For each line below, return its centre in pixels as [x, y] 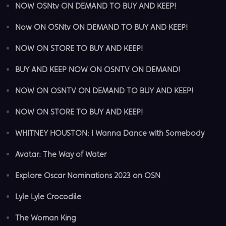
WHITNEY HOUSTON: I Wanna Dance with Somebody [110, 133]
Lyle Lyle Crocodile [48, 196]
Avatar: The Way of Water [61, 154]
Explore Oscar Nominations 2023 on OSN [88, 175]
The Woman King [46, 217]
